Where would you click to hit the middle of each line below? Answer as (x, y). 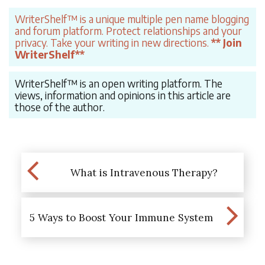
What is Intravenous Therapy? (144, 172)
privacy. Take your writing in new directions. (112, 43)
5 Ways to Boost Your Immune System (121, 217)
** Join (225, 43)
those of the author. (59, 107)
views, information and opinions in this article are (122, 95)
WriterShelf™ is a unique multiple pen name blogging (132, 19)
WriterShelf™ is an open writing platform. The (118, 83)
